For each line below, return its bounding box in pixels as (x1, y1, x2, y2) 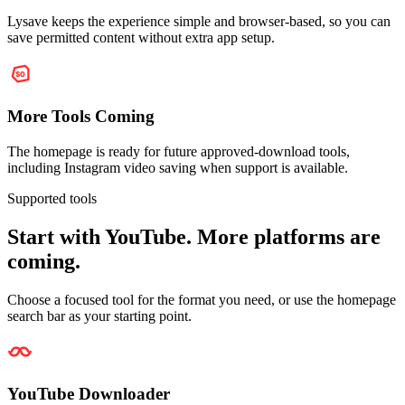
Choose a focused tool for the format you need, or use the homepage (7, 291, 396, 307)
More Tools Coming (7, 106, 155, 126)
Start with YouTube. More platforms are (7, 224, 381, 249)
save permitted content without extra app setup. (7, 30, 275, 46)
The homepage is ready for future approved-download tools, (7, 143, 350, 159)
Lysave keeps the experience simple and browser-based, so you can (7, 14, 391, 30)
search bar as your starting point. (7, 307, 192, 324)
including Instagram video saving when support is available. (7, 159, 348, 175)
